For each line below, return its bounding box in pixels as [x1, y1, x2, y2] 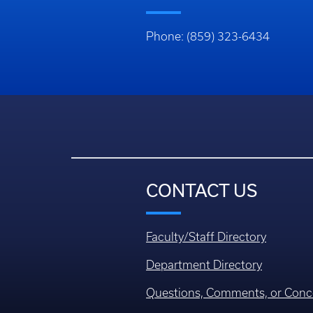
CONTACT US [146, 180, 257, 201]
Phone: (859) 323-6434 [146, 30, 270, 43]
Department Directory [146, 259, 262, 272]
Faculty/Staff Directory [146, 231, 266, 244]
